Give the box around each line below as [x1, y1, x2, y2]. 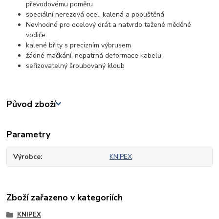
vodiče [26, 30, 46, 40]
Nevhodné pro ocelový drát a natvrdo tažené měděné [26, 20, 192, 29]
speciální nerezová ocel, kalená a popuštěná [26, 9, 165, 19]
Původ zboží [6, 98, 56, 110]
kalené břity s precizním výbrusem [26, 40, 131, 50]
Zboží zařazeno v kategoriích [6, 192, 123, 204]
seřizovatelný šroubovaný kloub [26, 61, 125, 70]
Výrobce [13, 152, 41, 161]
